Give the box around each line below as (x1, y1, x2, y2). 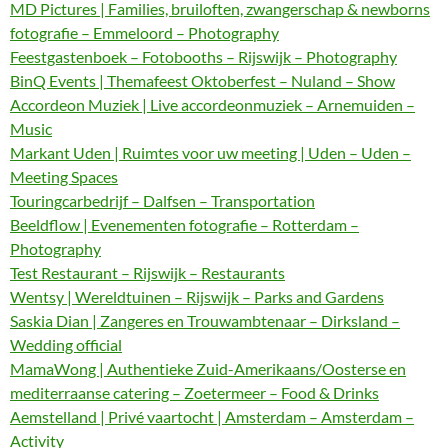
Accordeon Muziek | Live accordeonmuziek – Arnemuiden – (10, 95, 415, 114)
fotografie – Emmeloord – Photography (10, 23, 279, 42)
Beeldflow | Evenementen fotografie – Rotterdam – (10, 215, 359, 234)
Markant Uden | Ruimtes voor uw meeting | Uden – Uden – (10, 143, 411, 162)
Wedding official (10, 335, 122, 354)
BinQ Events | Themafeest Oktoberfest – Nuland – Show (10, 71, 395, 90)
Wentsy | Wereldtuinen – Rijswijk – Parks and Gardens (10, 287, 384, 306)
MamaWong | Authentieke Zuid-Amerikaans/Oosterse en (10, 359, 406, 378)
